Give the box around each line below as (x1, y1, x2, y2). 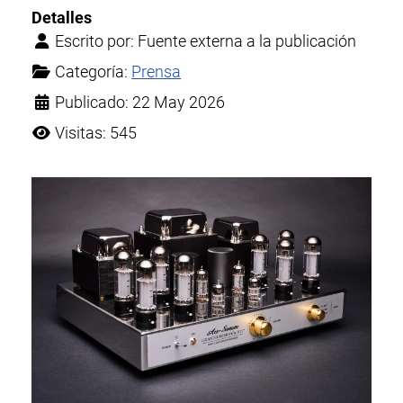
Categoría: (51, 63, 132, 82)
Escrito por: (51, 32, 139, 51)
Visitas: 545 (55, 124, 138, 143)
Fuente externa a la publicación (138, 32, 357, 51)
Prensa (131, 63, 182, 82)
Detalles (31, 9, 93, 28)
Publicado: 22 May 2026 (55, 94, 226, 112)
